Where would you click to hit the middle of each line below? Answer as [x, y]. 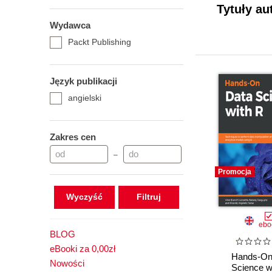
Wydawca [70, 25]
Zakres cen [73, 137]
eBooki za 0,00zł [83, 249]
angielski [85, 98]
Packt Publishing [100, 42]
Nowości [67, 263]
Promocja [235, 172]
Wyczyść [84, 197]
